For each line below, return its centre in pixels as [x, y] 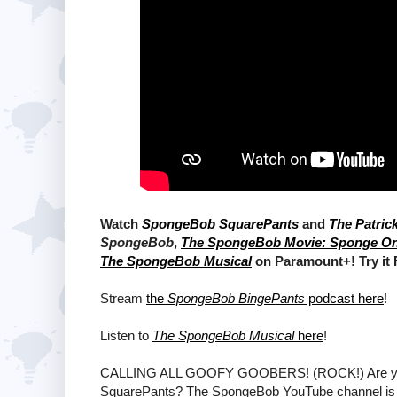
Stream [123, 298]
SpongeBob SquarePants [220, 223]
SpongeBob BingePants [236, 298]
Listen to [126, 335]
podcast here [344, 298]
